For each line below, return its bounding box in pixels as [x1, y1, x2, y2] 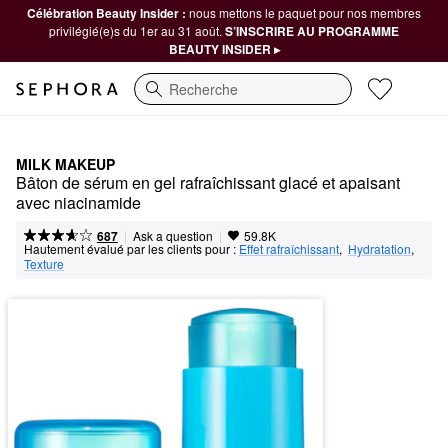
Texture [24, 255, 64, 272]
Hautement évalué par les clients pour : [24, 240, 236, 257]
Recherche [134, 88, 203, 109]
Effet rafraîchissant [239, 240, 339, 257]
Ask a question [132, 227, 213, 244]
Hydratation [348, 240, 411, 257]
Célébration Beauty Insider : [27, 4, 189, 22]
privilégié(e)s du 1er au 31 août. [49, 22, 225, 39]
